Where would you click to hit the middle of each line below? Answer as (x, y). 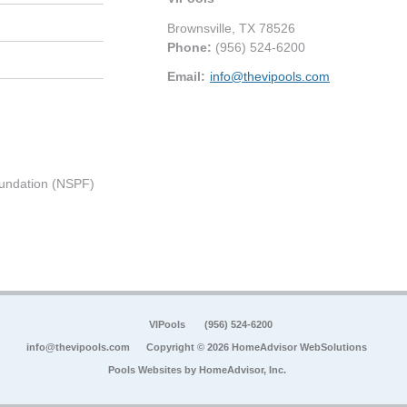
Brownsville (199, 28)
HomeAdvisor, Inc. (242, 370)
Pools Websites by (153, 370)
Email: (186, 76)
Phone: (191, 47)
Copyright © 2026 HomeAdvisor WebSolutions (257, 347)
